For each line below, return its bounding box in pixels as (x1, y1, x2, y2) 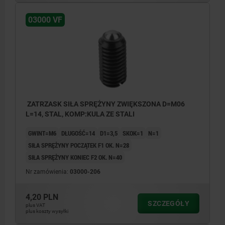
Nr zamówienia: (26, 168, 70, 176)
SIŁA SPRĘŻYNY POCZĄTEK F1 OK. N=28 (28, 141, 129, 150)
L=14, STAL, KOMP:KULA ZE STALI (26, 110, 135, 119)
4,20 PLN (26, 192, 58, 202)
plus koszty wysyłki (26, 208, 68, 214)
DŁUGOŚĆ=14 (61, 129, 95, 138)
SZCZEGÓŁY (148, 199, 189, 208)
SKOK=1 (123, 129, 143, 138)
